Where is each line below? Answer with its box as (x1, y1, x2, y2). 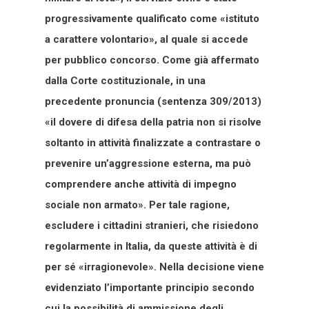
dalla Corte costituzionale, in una (45, 74, 206, 87)
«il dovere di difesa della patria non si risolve (45, 115, 261, 128)
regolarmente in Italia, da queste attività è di (45, 239, 257, 252)
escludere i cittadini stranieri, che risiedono (45, 219, 259, 232)
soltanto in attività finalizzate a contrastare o (45, 136, 261, 149)
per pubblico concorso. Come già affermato (45, 53, 259, 66)
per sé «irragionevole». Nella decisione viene (45, 260, 264, 273)
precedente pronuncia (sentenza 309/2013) (45, 94, 261, 108)
